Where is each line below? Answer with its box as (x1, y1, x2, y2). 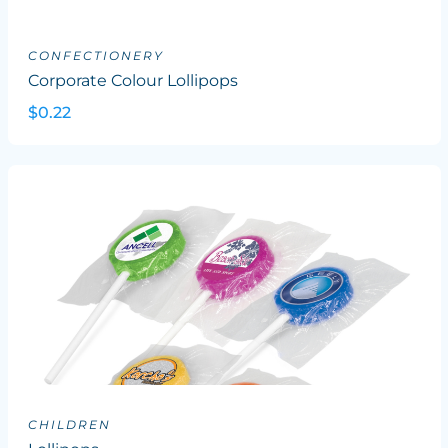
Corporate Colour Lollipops (27, 71, 238, 90)
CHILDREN (27, 417, 111, 432)
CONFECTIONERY (27, 48, 164, 63)
